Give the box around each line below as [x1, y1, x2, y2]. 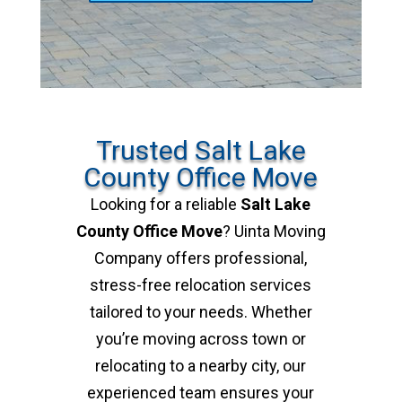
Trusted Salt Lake [95, 134, 306, 166]
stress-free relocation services [90, 275, 312, 294]
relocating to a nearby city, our [95, 355, 307, 375]
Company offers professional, [94, 248, 308, 267]
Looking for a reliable [91, 194, 241, 214]
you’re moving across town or [95, 328, 306, 348]
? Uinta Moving [222, 221, 326, 240]
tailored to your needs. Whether [89, 301, 312, 321]
